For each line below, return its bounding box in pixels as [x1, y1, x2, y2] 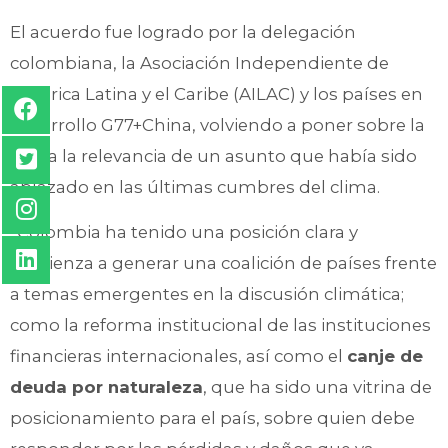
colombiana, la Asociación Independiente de [10, 52, 389, 73]
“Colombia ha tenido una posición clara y [10, 222, 358, 243]
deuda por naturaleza [10, 377, 203, 398]
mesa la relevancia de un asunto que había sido [10, 145, 417, 166]
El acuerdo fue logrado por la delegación [10, 21, 356, 42]
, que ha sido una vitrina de [203, 377, 432, 398]
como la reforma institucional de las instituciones [10, 315, 431, 336]
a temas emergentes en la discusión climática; [10, 284, 404, 305]
